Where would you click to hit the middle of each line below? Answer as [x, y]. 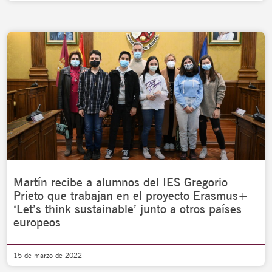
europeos [37, 222]
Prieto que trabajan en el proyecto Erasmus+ [131, 195]
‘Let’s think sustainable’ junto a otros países [127, 209]
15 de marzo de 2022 [48, 255]
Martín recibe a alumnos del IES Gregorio [121, 182]
